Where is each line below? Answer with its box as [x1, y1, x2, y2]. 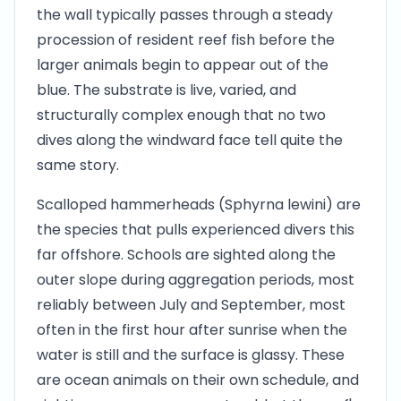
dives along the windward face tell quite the [37, 130, 343, 150]
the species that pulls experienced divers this [37, 219, 354, 240]
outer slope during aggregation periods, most [37, 269, 354, 290]
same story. [37, 155, 119, 175]
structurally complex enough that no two [37, 105, 326, 125]
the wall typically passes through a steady [37, 4, 333, 25]
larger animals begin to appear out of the [37, 55, 328, 75]
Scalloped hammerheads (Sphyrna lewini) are [37, 194, 361, 215]
